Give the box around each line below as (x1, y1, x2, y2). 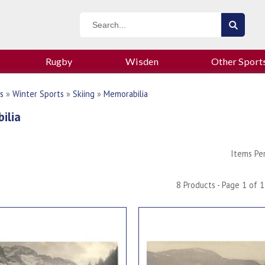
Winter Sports (12, 88, 64, 100)
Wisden (125, 56, 159, 67)
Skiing (73, 88, 95, 100)
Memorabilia (104, 88, 148, 100)
